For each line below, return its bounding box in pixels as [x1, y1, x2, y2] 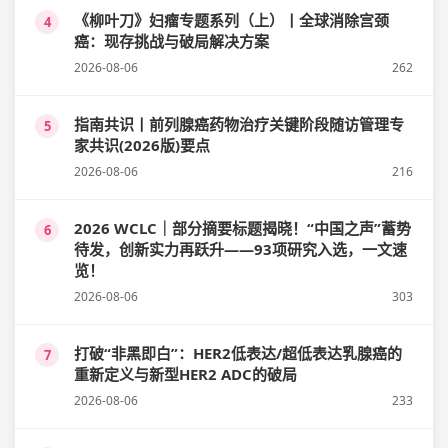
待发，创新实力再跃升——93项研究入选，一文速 [74, 239, 407, 260]
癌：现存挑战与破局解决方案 [74, 31, 269, 52]
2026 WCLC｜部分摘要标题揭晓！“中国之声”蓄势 [74, 218, 411, 239]
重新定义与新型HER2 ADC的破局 [74, 364, 297, 385]
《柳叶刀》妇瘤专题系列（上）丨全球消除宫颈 [74, 10, 389, 31]
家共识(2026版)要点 [74, 135, 210, 156]
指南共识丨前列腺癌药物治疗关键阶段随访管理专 [74, 114, 404, 135]
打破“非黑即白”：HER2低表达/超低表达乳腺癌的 [74, 343, 402, 364]
